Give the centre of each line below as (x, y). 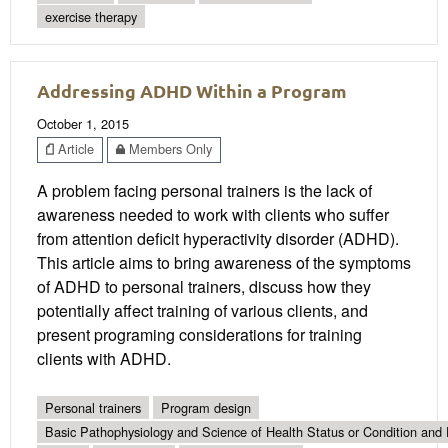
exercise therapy (91, 16)
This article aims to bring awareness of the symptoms (224, 262)
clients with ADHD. (104, 358)
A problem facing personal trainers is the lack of (204, 190)
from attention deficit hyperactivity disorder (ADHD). (218, 238)
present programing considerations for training (199, 334)
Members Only (168, 149)
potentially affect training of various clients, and (202, 310)
